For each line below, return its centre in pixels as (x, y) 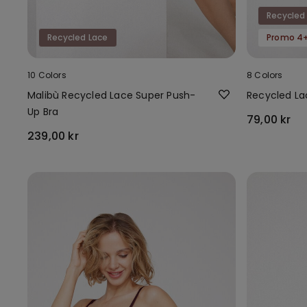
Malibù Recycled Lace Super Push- (112, 95)
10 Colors (47, 75)
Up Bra (43, 111)
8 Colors (265, 75)
